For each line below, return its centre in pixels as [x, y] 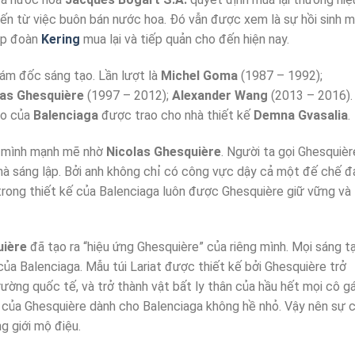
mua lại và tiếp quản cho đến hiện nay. [185, 39]
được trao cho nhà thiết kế [176, 115]
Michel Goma [199, 75]
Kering [61, 39]
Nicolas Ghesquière [164, 151]
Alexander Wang [220, 95]
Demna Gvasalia [301, 115]
